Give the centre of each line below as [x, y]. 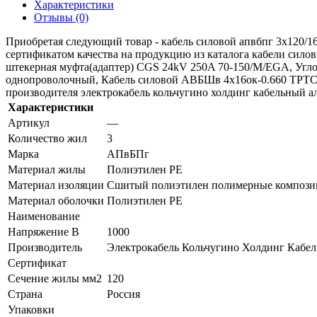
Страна [25, 294]
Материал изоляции [56, 185]
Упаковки [31, 309]
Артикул [29, 122]
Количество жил [47, 138]
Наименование [44, 216]
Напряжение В [44, 231]
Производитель [45, 247]
